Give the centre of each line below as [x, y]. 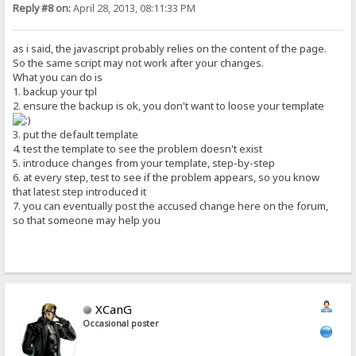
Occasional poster [121, 323]
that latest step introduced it [80, 192]
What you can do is [58, 77]
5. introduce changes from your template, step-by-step [144, 163]
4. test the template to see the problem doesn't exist [138, 149]
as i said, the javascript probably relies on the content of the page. [170, 49]
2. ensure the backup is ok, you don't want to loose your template [169, 106]
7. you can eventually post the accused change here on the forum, [171, 206]
